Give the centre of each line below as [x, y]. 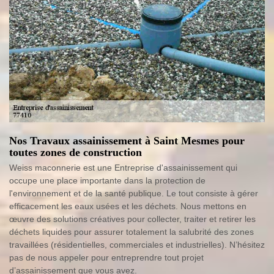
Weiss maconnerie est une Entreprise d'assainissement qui [123, 168]
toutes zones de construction [76, 152]
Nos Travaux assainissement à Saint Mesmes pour [127, 141]
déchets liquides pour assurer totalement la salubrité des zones [131, 232]
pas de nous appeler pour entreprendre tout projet [106, 257]
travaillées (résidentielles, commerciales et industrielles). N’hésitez [137, 245]
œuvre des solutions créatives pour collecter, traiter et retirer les [132, 219]
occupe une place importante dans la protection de [107, 180]
